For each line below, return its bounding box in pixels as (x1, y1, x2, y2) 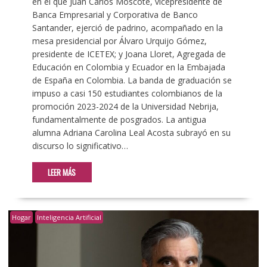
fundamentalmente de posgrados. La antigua (32, 113, 206, 125)
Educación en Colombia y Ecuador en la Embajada (32, 61, 225, 73)
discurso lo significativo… (32, 139, 128, 151)
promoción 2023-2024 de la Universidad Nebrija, (32, 100, 219, 112)
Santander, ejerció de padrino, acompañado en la (32, 21, 223, 33)
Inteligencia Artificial (36, 212, 101, 222)
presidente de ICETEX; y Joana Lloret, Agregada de (32, 48, 226, 60)
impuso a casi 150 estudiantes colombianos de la (32, 87, 222, 99)
